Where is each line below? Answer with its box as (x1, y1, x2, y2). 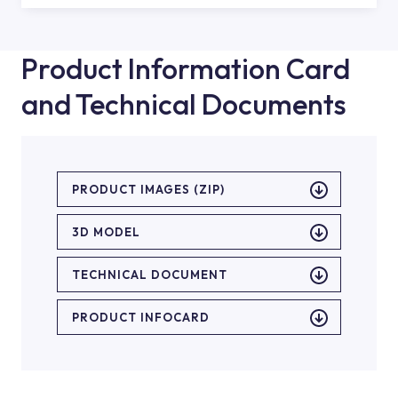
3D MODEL (72, 225, 140, 239)
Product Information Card (21, 51, 350, 86)
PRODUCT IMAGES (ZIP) (72, 182, 225, 196)
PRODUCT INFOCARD (72, 310, 210, 324)
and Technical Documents (21, 86, 346, 122)
